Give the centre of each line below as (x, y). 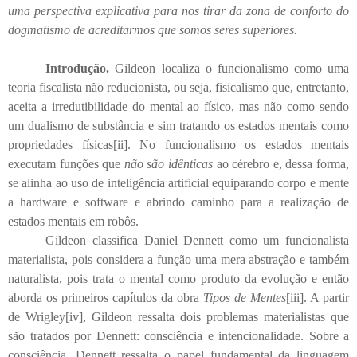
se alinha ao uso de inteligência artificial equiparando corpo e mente (178, 183)
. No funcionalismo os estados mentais (238, 145)
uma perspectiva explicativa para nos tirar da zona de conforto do (178, 11)
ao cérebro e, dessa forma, (281, 164)
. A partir (326, 298)
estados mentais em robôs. (73, 222)
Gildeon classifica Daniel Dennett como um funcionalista (197, 241)
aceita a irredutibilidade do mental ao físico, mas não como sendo (178, 107)
